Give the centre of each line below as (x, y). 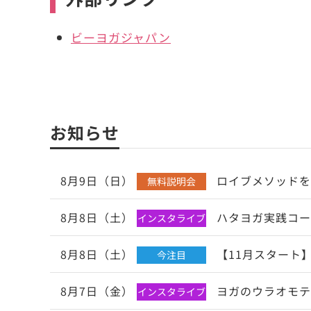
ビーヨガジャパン (121, 37)
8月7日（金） (97, 291)
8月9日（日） (97, 181)
